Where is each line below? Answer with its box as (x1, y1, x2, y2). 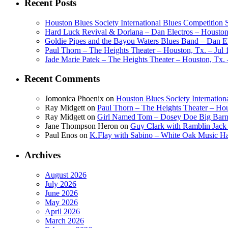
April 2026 (45, 207, 80, 216)
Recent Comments (24, 73, 100, 84)
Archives (24, 149, 61, 160)
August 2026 (45, 170, 87, 179)
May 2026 (45, 197, 78, 207)
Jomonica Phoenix (45, 94, 104, 103)
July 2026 (45, 179, 76, 188)
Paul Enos (45, 131, 77, 140)
